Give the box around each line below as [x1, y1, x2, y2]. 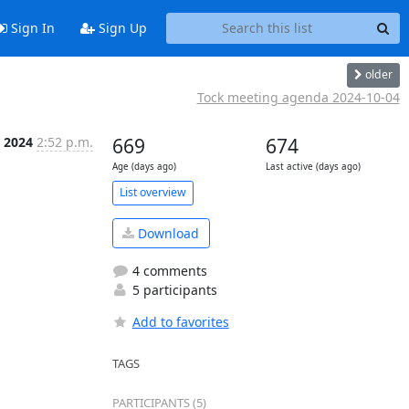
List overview [119, 184, 186, 200]
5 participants [128, 281, 217, 299]
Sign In [6, 19, 55, 37]
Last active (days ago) [265, 160, 361, 173]
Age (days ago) [111, 160, 176, 173]
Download [134, 224, 199, 242]
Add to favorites [131, 313, 229, 330]
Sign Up [94, 19, 147, 37]
